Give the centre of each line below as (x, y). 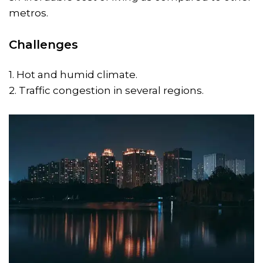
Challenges (43, 44)
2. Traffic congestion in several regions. (106, 90)
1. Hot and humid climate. (73, 74)
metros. (28, 13)
